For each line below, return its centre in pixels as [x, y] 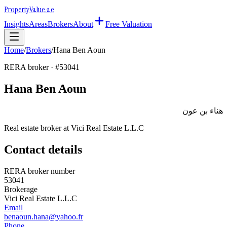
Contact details [43, 149]
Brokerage [21, 189]
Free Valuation [129, 24]
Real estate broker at [37, 128]
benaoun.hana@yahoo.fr [44, 216]
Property [17, 9]
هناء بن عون [203, 110]
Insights [16, 24]
